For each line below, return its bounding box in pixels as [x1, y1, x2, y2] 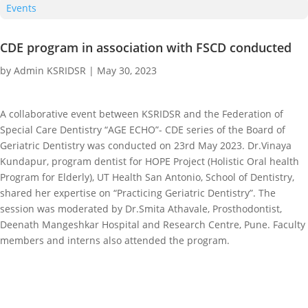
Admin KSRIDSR [14, 64, 86, 77]
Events [6, 1, 36, 14]
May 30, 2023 [97, 64, 157, 77]
